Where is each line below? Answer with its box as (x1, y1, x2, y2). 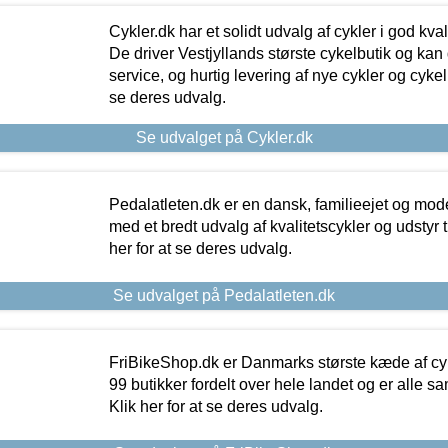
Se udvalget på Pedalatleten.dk (113, 286, 335, 304)
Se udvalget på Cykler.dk (135, 128, 313, 146)
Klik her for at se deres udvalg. (108, 397, 323, 415)
